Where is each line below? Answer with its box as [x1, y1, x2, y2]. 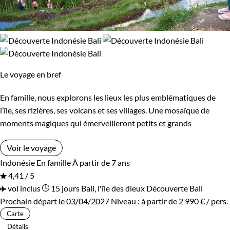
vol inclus [6, 183, 41, 193]
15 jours [49, 183, 80, 193]
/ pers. [205, 196, 228, 206]
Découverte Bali [146, 183, 203, 193]
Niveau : [111, 196, 141, 206]
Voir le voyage [7, 142, 56, 152]
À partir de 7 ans [72, 157, 130, 167]
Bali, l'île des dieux [81, 183, 145, 193]
